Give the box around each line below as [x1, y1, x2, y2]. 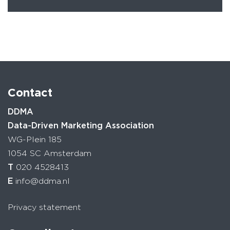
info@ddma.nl [15, 176, 70, 186]
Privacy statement [8, 202, 81, 212]
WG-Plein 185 [8, 134, 62, 144]
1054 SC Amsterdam [8, 148, 91, 158]
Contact [8, 85, 52, 99]
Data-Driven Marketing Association [8, 120, 154, 130]
